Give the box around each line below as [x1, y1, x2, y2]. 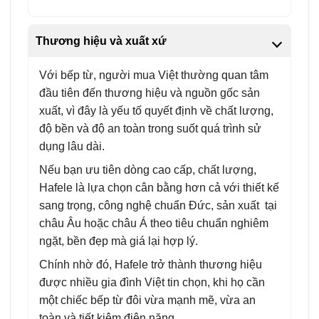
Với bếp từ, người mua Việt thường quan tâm [38, 68, 268, 81]
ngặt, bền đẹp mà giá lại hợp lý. [38, 234, 198, 247]
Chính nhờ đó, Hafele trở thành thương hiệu [38, 258, 262, 271]
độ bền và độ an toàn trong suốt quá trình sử [38, 122, 261, 135]
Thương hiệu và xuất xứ [36, 34, 167, 47]
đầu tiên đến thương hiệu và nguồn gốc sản [38, 86, 260, 99]
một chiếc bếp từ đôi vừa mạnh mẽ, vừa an [38, 293, 256, 306]
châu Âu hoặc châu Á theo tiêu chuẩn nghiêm [38, 216, 268, 229]
